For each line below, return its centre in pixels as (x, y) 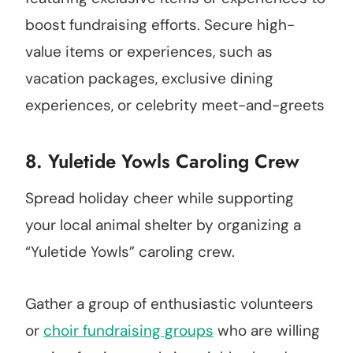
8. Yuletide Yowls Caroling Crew (162, 162)
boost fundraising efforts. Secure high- (160, 25)
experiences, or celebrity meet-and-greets (175, 106)
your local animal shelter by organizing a (163, 225)
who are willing (267, 331)
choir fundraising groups (128, 331)
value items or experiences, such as (149, 52)
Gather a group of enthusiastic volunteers (169, 304)
